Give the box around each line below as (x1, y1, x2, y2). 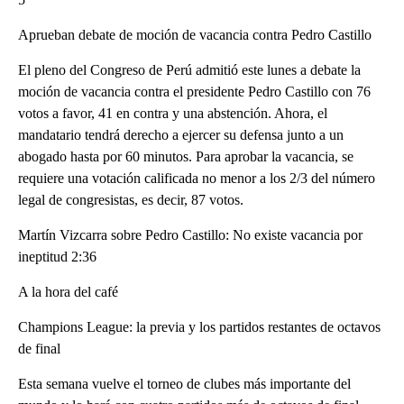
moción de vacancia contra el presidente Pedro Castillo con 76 (18, 84, 371, 100)
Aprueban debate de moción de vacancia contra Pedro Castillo (18, 27, 372, 43)
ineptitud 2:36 (18, 249, 96, 265)
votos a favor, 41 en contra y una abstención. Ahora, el (18, 106, 327, 122)
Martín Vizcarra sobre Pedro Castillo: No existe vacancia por (18, 227, 363, 243)
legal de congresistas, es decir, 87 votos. (18, 192, 243, 208)
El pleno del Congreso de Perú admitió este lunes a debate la (18, 62, 361, 78)
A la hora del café (18, 284, 118, 300)
